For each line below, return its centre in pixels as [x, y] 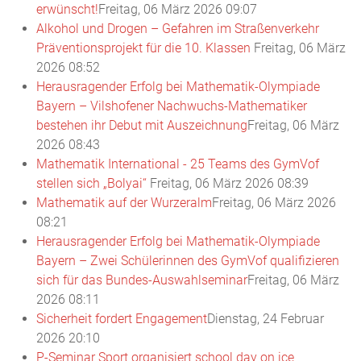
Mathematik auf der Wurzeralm [124, 203]
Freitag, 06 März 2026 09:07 [178, 9]
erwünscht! [67, 9]
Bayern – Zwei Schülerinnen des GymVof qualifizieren [188, 261]
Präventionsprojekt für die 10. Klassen [145, 48]
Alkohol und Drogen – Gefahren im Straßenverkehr [178, 29]
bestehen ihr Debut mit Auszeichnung [142, 125]
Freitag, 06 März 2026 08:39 [229, 183]
